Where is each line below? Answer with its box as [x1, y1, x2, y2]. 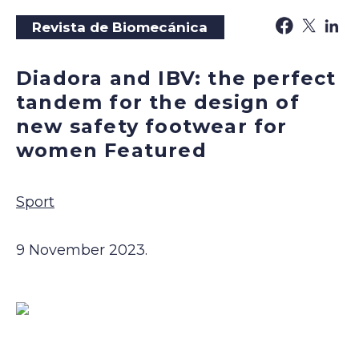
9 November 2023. [16, 240, 147, 259]
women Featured [16, 139, 207, 163]
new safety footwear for [16, 115, 288, 139]
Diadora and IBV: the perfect [16, 67, 337, 91]
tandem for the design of [16, 91, 300, 115]
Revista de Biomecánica [32, 19, 208, 36]
